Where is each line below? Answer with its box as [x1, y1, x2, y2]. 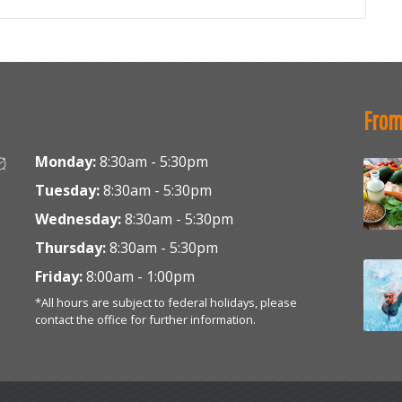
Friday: [35, 267, 83, 286]
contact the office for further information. [35, 311, 257, 328]
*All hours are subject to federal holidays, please [35, 294, 298, 310]
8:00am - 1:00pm [83, 267, 196, 286]
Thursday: [35, 238, 107, 258]
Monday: [35, 152, 97, 171]
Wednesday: [35, 209, 122, 229]
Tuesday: [35, 180, 100, 200]
